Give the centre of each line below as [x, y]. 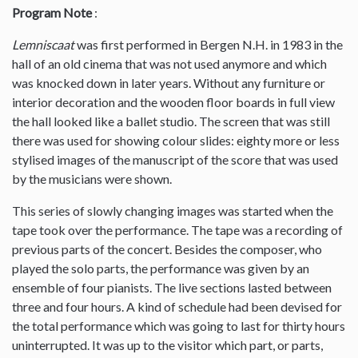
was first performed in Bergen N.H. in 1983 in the [210, 44]
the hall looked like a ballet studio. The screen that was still [171, 121]
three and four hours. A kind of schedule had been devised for [177, 306]
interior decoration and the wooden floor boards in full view [173, 101]
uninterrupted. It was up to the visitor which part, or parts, [167, 344]
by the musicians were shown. [92, 178]
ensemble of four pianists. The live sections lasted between [172, 287]
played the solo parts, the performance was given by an [161, 268]
